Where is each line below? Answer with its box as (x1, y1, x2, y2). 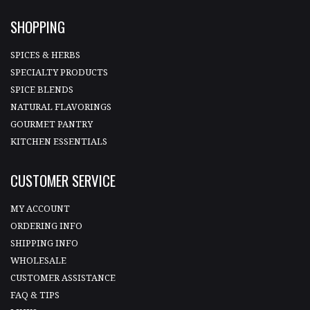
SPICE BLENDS (10, 82, 73, 95)
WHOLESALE (10, 254, 66, 267)
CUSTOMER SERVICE (10, 170, 116, 192)
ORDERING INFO (10, 219, 82, 232)
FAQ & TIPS (10, 289, 60, 302)
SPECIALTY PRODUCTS (10, 65, 108, 78)
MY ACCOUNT (10, 202, 70, 215)
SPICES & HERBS (10, 48, 80, 61)
